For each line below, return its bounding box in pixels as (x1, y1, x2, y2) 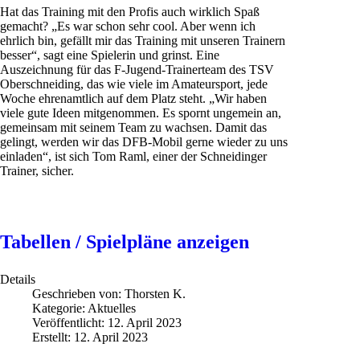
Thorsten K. (125, 286, 186, 301)
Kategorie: (32, 301, 88, 315)
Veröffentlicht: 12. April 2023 (32, 315, 182, 329)
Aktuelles (88, 301, 136, 315)
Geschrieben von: (32, 286, 125, 301)
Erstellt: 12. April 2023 (32, 329, 148, 344)
